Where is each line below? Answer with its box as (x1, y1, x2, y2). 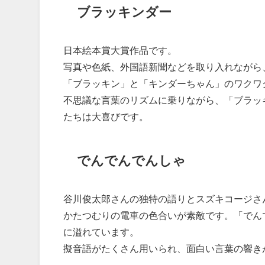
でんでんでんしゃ (76, 154, 186, 167)
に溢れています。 (63, 227, 140, 237)
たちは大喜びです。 (63, 111, 149, 121)
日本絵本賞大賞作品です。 (63, 45, 177, 55)
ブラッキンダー (76, 5, 172, 19)
